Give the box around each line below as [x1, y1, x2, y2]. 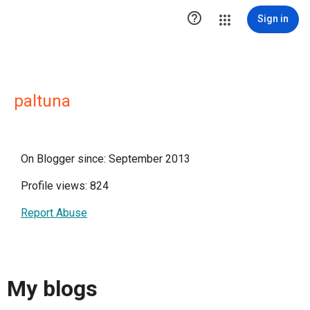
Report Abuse [21, 206, 87, 219]
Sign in [257, 13, 289, 24]
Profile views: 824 [21, 179, 109, 192]
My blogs [7, 275, 98, 302]
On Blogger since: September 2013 [21, 152, 190, 165]
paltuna [14, 91, 71, 111]
